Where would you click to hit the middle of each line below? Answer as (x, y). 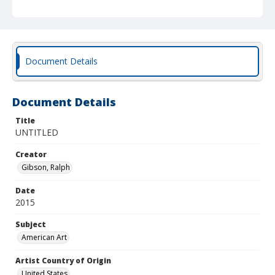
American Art (44, 237)
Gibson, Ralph (46, 167)
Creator (31, 154)
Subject (31, 224)
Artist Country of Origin (63, 261)
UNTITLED (37, 132)
